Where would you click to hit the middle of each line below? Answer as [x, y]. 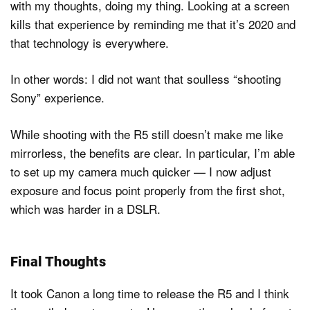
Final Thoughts [58, 261]
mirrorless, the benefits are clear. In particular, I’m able [153, 152]
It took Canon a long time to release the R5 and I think [150, 293]
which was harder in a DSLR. [85, 208]
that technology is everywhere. [90, 42]
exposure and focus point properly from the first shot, [148, 190]
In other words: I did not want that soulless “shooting [146, 79]
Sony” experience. [57, 98]
